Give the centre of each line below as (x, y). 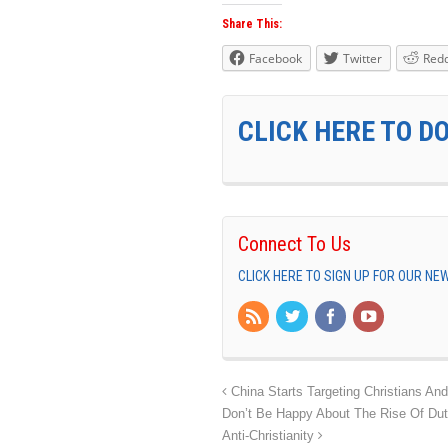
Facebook (275, 58)
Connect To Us (294, 243)
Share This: (252, 23)
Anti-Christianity (270, 435)
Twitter (362, 58)
